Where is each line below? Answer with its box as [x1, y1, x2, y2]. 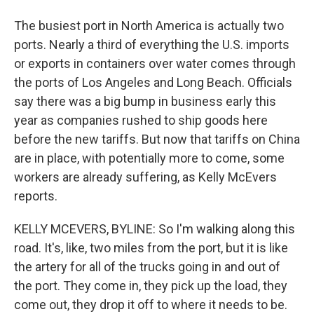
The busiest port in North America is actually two [14, 18, 284, 33]
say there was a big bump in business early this [14, 94, 276, 109]
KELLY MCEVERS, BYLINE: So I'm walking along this [14, 221, 295, 236]
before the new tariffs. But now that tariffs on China [14, 132, 300, 146]
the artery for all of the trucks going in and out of [14, 259, 280, 274]
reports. [14, 189, 57, 203]
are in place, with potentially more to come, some [14, 151, 285, 165]
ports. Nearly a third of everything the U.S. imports [14, 37, 289, 52]
